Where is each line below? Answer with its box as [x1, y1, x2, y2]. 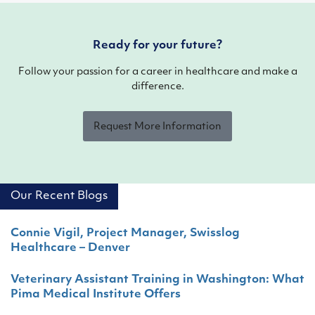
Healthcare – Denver [11, 242, 130, 254]
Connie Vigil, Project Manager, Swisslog [11, 227, 240, 239]
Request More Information [94, 121, 221, 132]
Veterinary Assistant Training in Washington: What [11, 274, 304, 285]
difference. [131, 81, 184, 92]
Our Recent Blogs [11, 190, 108, 202]
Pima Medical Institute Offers [11, 288, 181, 300]
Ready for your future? [93, 39, 222, 51]
